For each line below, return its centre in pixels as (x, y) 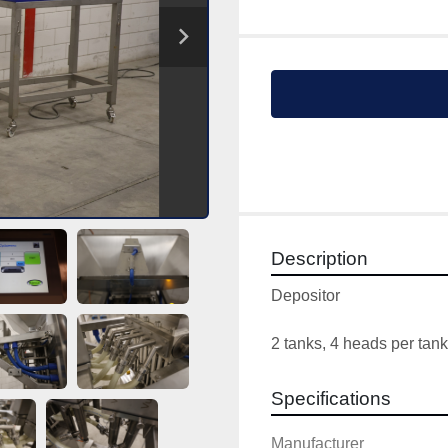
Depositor (305, 295)
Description (319, 258)
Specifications (331, 398)
